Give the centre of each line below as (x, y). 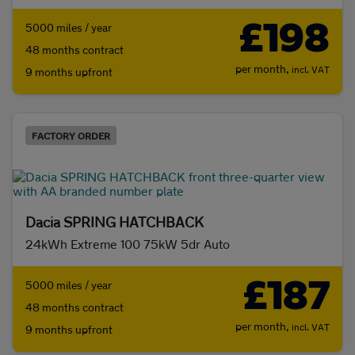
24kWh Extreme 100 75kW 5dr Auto (128, 244)
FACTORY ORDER (71, 136)
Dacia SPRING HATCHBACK (115, 222)
